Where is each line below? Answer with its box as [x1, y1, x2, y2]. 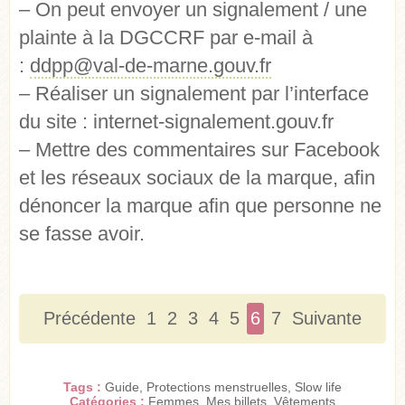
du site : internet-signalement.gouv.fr [19, 110, 334, 134]
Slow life [295, 380, 342, 395]
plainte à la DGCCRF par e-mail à [19, 26, 313, 50]
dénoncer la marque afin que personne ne [19, 194, 381, 218]
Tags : [63, 380, 105, 395]
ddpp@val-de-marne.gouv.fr [30, 54, 271, 78]
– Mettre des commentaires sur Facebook [19, 138, 380, 162]
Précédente [43, 308, 136, 329]
